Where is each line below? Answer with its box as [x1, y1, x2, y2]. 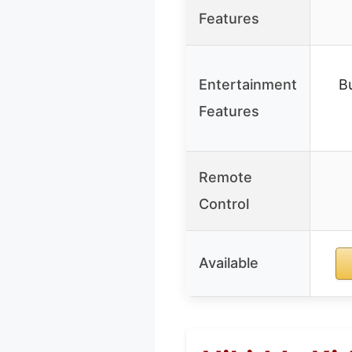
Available [199, 254, 258, 271]
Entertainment [199, 75, 297, 93]
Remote [199, 168, 252, 185]
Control [199, 195, 249, 212]
